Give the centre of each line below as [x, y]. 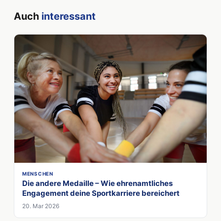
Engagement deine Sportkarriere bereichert [101, 193]
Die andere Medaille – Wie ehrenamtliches [97, 183]
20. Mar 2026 [41, 206]
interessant [69, 16]
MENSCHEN [38, 173]
